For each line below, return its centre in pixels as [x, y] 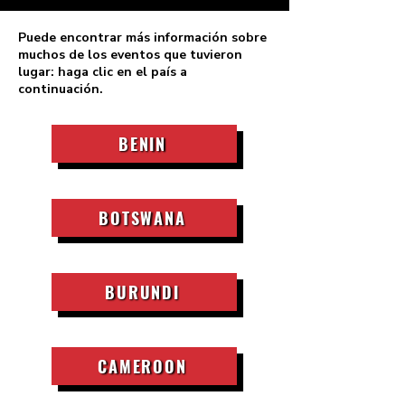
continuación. [61, 89]
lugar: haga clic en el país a [103, 72]
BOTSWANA [142, 218]
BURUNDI [142, 292]
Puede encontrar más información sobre [142, 38]
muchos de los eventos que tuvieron [130, 55]
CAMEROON [142, 366]
